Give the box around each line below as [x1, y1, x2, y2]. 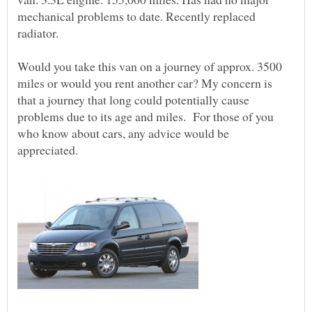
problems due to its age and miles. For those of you [17, 108, 274, 125]
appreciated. [17, 141, 78, 159]
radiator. [17, 24, 58, 42]
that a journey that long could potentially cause [17, 91, 249, 109]
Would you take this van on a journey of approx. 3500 [17, 58, 282, 75]
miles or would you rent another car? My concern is [17, 75, 272, 92]
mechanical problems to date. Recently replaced [17, 8, 256, 25]
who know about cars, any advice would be [17, 125, 229, 142]
